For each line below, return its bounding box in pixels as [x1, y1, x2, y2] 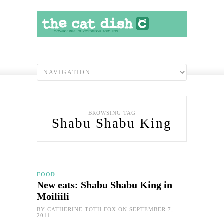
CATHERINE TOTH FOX [47, 206, 116, 212]
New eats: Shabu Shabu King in [37, 179, 172, 190]
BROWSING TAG [88, 109, 136, 116]
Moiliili [37, 190, 69, 202]
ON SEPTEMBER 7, [116, 206, 173, 212]
